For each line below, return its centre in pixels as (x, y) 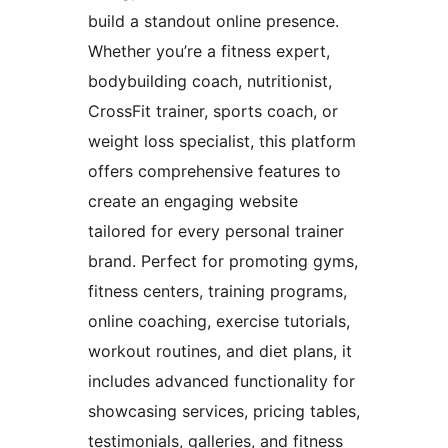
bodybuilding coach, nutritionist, (210, 81)
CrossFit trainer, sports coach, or (213, 111)
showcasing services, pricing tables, (224, 411)
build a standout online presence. (213, 21)
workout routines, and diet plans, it (220, 351)
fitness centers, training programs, (217, 291)
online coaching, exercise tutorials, (219, 321)
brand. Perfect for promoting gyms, (223, 261)
